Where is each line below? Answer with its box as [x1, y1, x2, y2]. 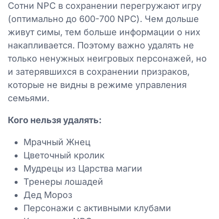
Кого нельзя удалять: [8, 114, 102, 125]
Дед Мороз [23, 189, 72, 200]
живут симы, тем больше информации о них [8, 26, 200, 37]
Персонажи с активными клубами [23, 202, 171, 213]
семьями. [8, 92, 52, 103]
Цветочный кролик [23, 150, 105, 160]
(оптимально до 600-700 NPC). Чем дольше [8, 13, 199, 24]
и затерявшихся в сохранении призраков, [8, 66, 190, 77]
